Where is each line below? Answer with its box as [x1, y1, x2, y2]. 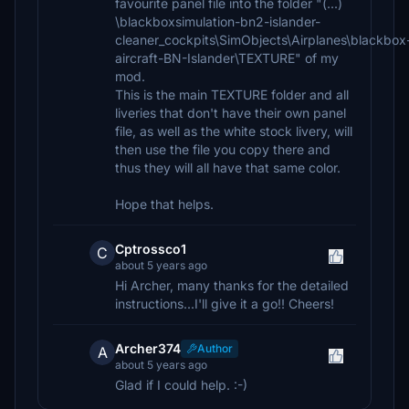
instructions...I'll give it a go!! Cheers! [115, 296, 334, 311]
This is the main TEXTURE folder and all [115, 87, 349, 102]
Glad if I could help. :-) [115, 377, 247, 393]
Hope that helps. [115, 196, 214, 212]
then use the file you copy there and [115, 142, 330, 157]
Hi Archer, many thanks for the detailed [115, 278, 349, 293]
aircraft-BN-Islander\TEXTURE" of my [115, 50, 339, 66]
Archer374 [115, 341, 181, 356]
